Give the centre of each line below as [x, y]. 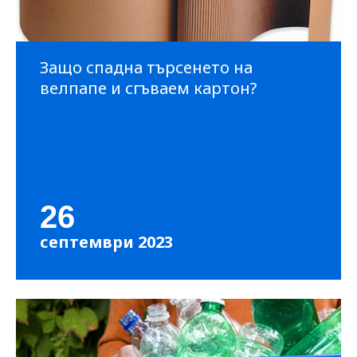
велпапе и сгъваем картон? [148, 88]
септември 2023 [106, 242]
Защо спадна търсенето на [146, 67]
